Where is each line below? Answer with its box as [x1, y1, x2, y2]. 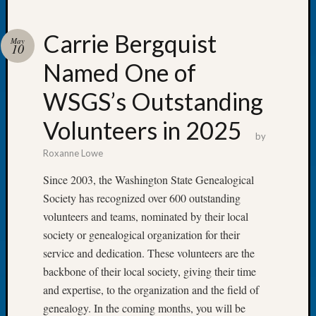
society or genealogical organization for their [43, 227, 240, 242]
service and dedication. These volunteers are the [43, 245, 255, 260]
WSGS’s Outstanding [43, 87, 263, 116]
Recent [276, 64, 308, 77]
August [287, 169, 315, 183]
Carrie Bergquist [43, 29, 217, 58]
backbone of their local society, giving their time [43, 264, 256, 279]
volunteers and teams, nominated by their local [43, 209, 248, 224]
